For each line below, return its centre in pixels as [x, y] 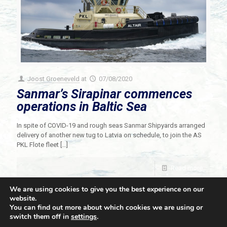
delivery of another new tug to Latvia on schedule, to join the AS [109, 135]
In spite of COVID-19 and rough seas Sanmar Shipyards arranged [111, 125]
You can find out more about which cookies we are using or [106, 207]
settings [84, 217]
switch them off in [40, 217]
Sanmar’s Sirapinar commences [104, 94]
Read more [187, 168]
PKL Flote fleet [38, 144]
